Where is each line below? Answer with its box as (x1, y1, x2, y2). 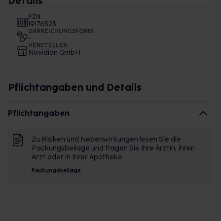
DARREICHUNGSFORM (28, 28, 93, 35)
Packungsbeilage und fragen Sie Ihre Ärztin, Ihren (32, 144, 195, 152)
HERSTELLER (28, 42, 67, 49)
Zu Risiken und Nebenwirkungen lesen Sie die (32, 135, 181, 144)
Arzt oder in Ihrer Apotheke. (32, 153, 124, 161)
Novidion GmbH (28, 48, 80, 57)
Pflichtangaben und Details (8, 81, 142, 93)
